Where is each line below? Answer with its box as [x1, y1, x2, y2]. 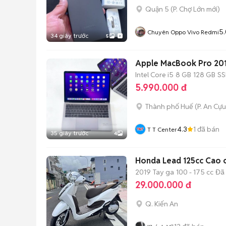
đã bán [196, 124, 219, 134]
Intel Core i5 [135, 70, 174, 79]
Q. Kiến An [145, 199, 178, 208]
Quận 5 [145, 5, 169, 14]
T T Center [147, 126, 177, 133]
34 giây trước [50, 32, 88, 39]
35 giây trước [50, 129, 88, 137]
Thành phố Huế [145, 102, 193, 111]
